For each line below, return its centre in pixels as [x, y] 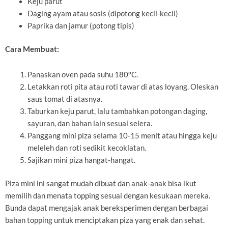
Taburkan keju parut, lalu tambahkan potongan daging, [117, 111]
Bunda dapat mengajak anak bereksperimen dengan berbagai [107, 208]
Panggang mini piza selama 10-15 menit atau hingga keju [122, 135]
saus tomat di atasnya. [65, 99]
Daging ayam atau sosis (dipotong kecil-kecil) [103, 14]
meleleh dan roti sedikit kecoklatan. [87, 148]
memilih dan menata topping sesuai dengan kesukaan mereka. [108, 195]
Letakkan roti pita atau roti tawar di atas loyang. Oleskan [123, 87]
